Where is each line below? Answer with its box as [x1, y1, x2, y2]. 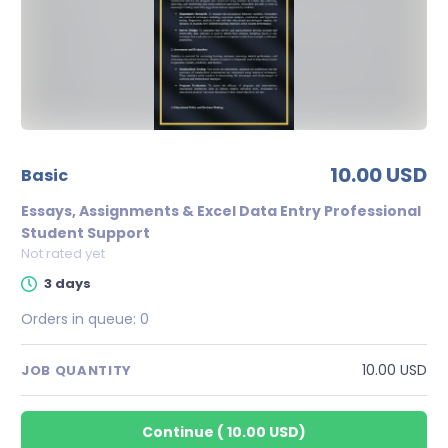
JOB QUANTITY [21, 360, 132, 380]
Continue [142, 422, 214, 442]
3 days [44, 274, 91, 293]
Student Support [21, 223, 150, 243]
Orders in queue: [21, 309, 140, 329]
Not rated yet [21, 244, 105, 263]
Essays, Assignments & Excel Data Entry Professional [21, 201, 421, 221]
